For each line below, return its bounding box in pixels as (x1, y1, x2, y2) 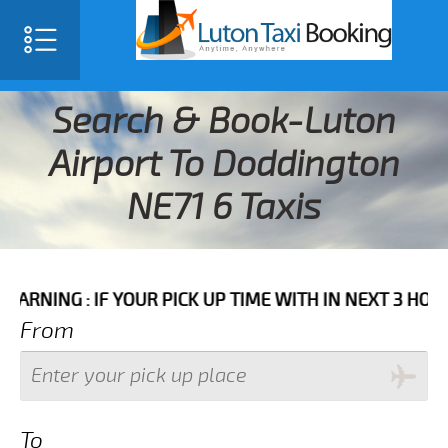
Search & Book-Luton (52, 100, 396, 143)
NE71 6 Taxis (127, 186, 321, 229)
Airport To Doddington (48, 143, 400, 186)
